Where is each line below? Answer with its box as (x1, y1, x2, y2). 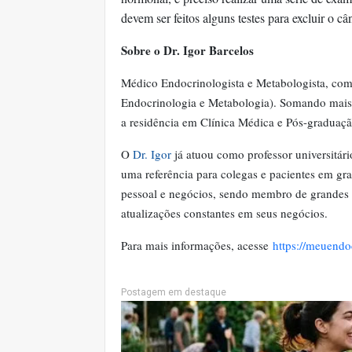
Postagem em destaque (121, 287, 226, 298)
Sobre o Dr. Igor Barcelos (121, 42, 254, 59)
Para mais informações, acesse (121, 237, 273, 253)
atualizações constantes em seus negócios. (121, 205, 328, 221)
